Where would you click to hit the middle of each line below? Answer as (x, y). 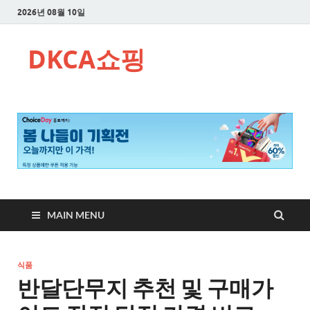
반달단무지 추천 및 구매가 (145, 287)
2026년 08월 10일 (51, 12)
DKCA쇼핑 (86, 59)
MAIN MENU (76, 215)
